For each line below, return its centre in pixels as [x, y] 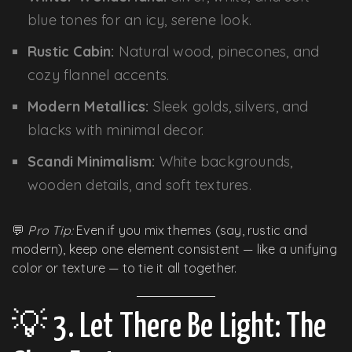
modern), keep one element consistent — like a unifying [174, 249]
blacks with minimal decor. [116, 130]
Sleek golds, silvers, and [229, 106]
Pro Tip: [51, 230]
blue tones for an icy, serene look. [139, 20]
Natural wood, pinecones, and [217, 51]
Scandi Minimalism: [92, 161]
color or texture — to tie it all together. [125, 268]
